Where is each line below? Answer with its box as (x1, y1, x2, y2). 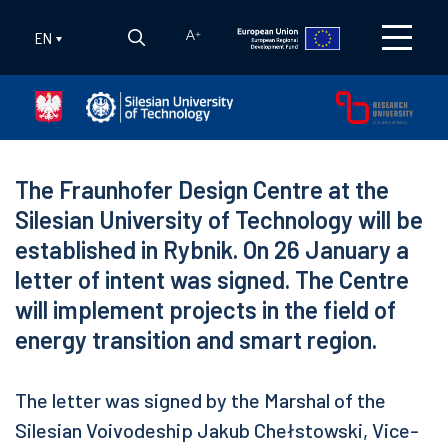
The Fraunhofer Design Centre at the (15, 175, 389, 204)
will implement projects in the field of (15, 295, 396, 324)
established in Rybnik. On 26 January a (15, 235, 409, 264)
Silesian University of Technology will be (15, 205, 423, 234)
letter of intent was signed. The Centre (15, 265, 409, 294)
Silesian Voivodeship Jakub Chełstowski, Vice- (15, 418, 419, 442)
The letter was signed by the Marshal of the (15, 388, 386, 412)
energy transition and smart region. (15, 325, 377, 354)
